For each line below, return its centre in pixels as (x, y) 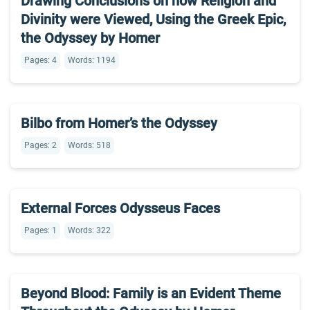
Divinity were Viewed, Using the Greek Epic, (153, 19)
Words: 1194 (92, 60)
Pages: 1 (40, 230)
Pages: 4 (40, 60)
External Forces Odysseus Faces (120, 208)
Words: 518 (89, 145)
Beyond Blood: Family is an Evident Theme (151, 293)
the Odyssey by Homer (90, 38)
